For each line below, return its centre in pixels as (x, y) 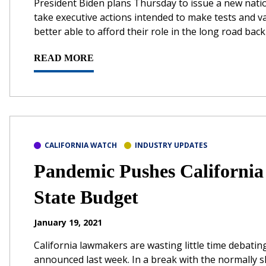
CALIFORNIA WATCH (81, 145)
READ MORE (64, 58)
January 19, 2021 (68, 222)
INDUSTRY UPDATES (171, 145)
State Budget (86, 197)
